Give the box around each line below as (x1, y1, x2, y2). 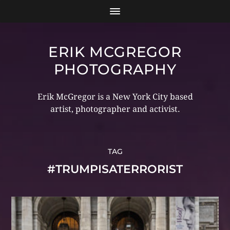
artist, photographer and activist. (50, 104, 180, 114)
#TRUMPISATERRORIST (47, 162, 183, 176)
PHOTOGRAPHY (53, 61, 177, 78)
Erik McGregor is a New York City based (37, 92, 193, 102)
